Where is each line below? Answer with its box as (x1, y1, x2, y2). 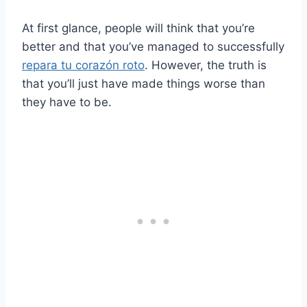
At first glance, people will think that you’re (22, 21, 255, 35)
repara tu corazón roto (22, 58, 145, 72)
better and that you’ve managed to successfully (22, 39, 284, 53)
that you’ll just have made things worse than (22, 76, 265, 90)
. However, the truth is (145, 58, 267, 72)
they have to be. (22, 95, 112, 109)
